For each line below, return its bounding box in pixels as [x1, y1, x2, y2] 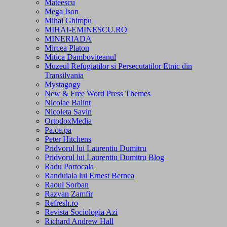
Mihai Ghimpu [45, 16, 92, 25]
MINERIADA [45, 34, 92, 43]
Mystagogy [45, 80, 81, 89]
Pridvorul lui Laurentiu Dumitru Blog [45, 153, 164, 162]
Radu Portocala [45, 162, 94, 171]
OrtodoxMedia [45, 116, 92, 125]
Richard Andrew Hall [45, 216, 113, 225]
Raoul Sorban [45, 180, 89, 189]
